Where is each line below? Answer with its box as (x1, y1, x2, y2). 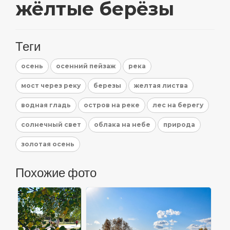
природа (163, 121, 195, 129)
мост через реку (21, 82, 81, 90)
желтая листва (134, 82, 188, 90)
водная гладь (21, 101, 71, 109)
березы (93, 82, 121, 90)
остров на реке (84, 101, 140, 109)
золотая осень (21, 140, 74, 148)
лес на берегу (152, 101, 203, 109)
